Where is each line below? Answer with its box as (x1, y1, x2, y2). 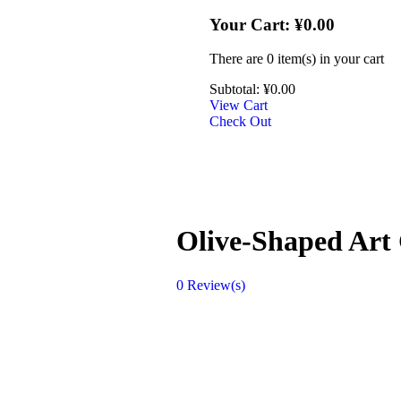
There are (209, 51, 267, 67)
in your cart (316, 51, 384, 67)
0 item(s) (267, 51, 316, 67)
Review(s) (183, 277, 246, 293)
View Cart (209, 98, 268, 114)
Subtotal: (209, 81, 260, 98)
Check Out (209, 114, 271, 130)
